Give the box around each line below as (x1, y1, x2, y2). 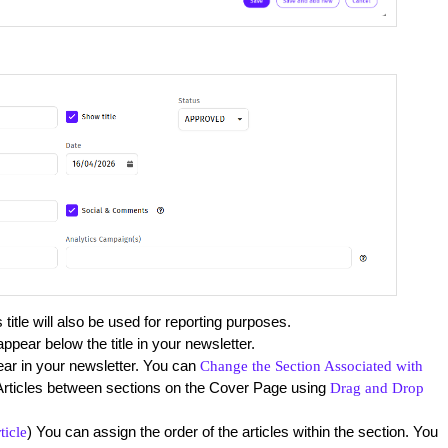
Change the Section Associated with (199, 357, 423, 374)
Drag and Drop (329, 379, 424, 396)
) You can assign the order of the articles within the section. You (26, 422, 438, 440)
